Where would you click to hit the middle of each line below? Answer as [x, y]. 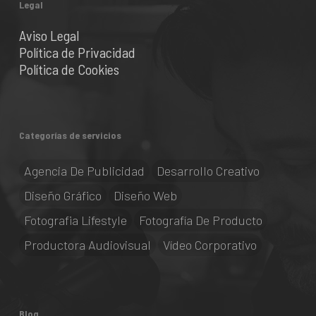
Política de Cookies [69, 69]
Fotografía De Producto [200, 220]
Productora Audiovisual [87, 245]
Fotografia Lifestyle [75, 220]
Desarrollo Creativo [208, 171]
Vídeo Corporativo [209, 245]
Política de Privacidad [77, 52]
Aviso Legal [49, 35]
